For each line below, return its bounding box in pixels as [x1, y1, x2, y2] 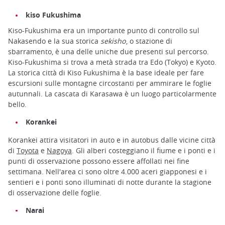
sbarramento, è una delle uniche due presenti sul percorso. [8, 47, 209, 57]
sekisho [100, 36, 126, 46]
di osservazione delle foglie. [8, 187, 101, 197]
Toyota [17, 145, 39, 155]
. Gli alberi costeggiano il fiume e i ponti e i [72, 145, 215, 155]
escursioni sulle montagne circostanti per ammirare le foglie [8, 78, 211, 88]
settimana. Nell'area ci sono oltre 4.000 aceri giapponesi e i [8, 166, 207, 176]
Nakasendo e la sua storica [8, 36, 100, 46]
